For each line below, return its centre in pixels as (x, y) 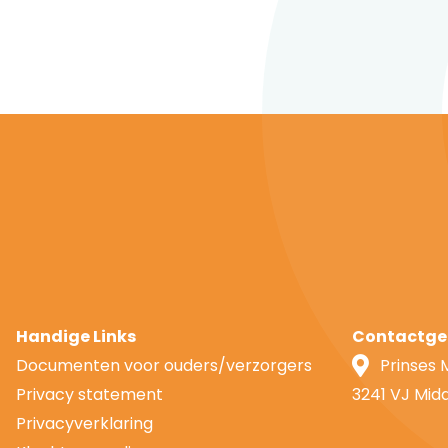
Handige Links (76, 336)
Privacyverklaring (84, 423)
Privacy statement (89, 394)
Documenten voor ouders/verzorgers (164, 365)
